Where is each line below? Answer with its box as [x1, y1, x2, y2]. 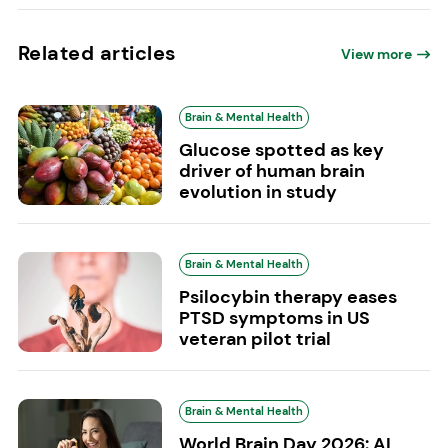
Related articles [17, 39, 177, 66]
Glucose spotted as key [178, 137, 384, 162]
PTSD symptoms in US [178, 305, 370, 330]
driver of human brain [178, 158, 365, 183]
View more [341, 44, 413, 63]
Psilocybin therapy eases [178, 284, 397, 309]
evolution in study [178, 179, 337, 204]
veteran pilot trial [178, 326, 331, 351]
